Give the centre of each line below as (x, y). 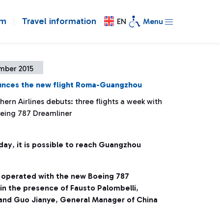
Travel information (59, 21)
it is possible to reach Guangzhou (78, 145)
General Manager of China (109, 200)
